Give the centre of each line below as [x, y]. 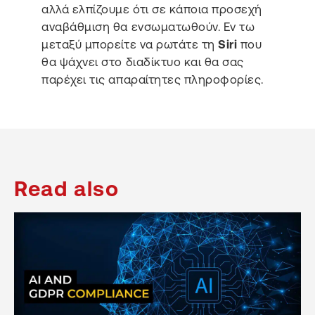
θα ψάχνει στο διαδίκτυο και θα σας [143, 62]
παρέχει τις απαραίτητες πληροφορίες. [153, 80]
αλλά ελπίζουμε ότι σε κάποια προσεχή [152, 9]
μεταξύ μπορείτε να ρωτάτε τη [130, 45]
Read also [67, 189]
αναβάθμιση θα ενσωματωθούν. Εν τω [148, 27]
